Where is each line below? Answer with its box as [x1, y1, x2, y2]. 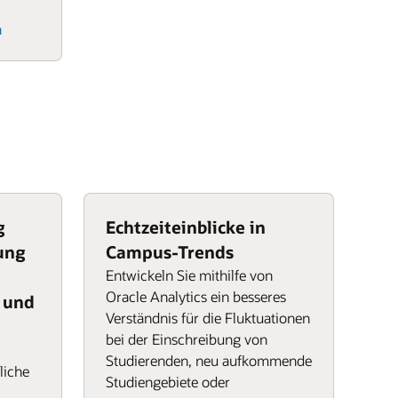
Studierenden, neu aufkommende [106, 351, 312, 370]
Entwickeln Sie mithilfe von [106, 266, 273, 284]
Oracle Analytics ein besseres [106, 287, 286, 306]
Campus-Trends [106, 241, 235, 263]
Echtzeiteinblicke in [106, 216, 266, 238]
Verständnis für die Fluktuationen [106, 308, 310, 327]
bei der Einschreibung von [106, 330, 267, 348]
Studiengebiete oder [106, 372, 230, 391]
